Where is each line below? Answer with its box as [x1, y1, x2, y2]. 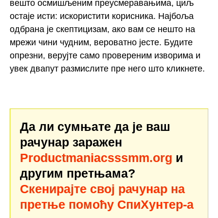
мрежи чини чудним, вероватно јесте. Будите [10, 37, 193, 47]
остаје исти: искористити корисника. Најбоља [10, 11, 194, 21]
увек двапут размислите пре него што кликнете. [10, 63, 205, 73]
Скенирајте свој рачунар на [20, 182, 185, 196]
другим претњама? [20, 166, 135, 181]
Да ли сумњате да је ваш [20, 120, 170, 134]
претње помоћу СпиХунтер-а [20, 198, 194, 212]
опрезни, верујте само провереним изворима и [10, 50, 200, 60]
